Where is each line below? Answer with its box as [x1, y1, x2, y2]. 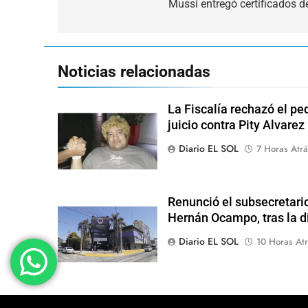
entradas [71, 21, 136, 41]
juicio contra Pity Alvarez [167, 118, 305, 132]
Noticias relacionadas [58, 61, 210, 81]
